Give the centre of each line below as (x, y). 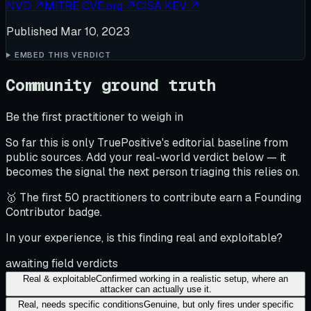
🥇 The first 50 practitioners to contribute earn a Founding (153, 197)
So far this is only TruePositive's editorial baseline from (147, 142)
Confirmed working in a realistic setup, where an (192, 278)
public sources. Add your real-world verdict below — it (146, 157)
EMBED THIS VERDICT (62, 55)
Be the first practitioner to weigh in (94, 117)
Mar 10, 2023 (95, 32)
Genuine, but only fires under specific (218, 304)
